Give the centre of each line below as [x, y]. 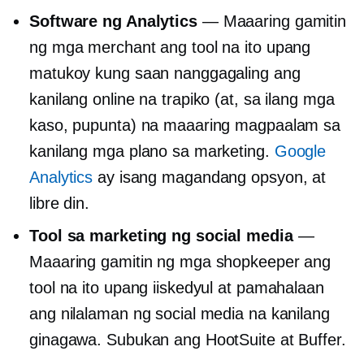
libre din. [60, 204]
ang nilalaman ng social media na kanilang [180, 314]
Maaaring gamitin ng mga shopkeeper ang [180, 262]
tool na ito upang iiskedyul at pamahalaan [177, 288]
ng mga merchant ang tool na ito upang [170, 48]
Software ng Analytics [113, 22]
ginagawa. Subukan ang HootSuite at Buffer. [188, 340]
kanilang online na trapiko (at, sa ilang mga [182, 100]
